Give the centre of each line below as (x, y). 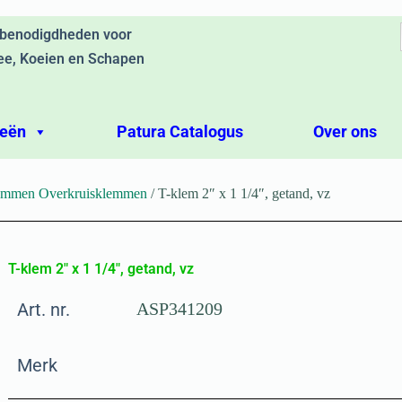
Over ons (345, 131)
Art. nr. (43, 310)
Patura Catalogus (180, 131)
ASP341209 (180, 309)
